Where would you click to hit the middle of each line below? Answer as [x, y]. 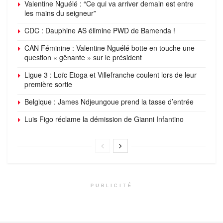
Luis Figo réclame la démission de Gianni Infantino [104, 119]
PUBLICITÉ [111, 185]
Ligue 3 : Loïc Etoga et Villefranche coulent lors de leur [111, 74]
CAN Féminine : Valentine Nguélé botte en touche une [110, 48]
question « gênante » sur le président [83, 57]
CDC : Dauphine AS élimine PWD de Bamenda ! [100, 30]
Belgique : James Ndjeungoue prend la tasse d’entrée [109, 101]
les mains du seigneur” [60, 13]
